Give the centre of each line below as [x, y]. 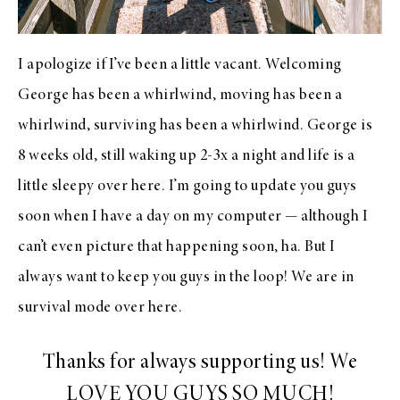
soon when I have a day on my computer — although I [193, 217]
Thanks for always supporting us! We [200, 364]
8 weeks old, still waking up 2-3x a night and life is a [187, 157]
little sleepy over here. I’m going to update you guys [187, 187]
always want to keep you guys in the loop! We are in [186, 278]
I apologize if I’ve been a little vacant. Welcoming [180, 66]
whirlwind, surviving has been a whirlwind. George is [195, 126]
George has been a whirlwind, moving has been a [180, 96]
